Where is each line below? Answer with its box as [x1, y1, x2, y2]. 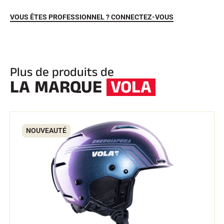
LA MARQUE [10, 74, 106, 100]
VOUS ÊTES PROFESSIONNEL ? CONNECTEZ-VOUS [10, 13, 173, 21]
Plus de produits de [10, 63, 114, 81]
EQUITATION [78, 107, 128, 121]
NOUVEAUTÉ [26, 126, 66, 134]
